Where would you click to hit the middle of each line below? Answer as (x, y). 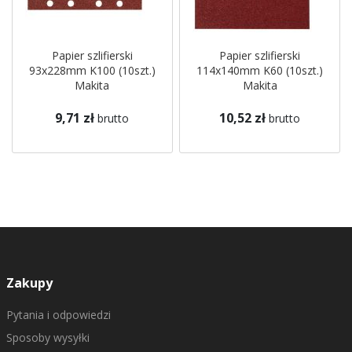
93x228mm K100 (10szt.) (92, 70)
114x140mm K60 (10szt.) (260, 70)
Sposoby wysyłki (48, 337)
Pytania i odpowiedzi (58, 315)
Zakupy (29, 283)
